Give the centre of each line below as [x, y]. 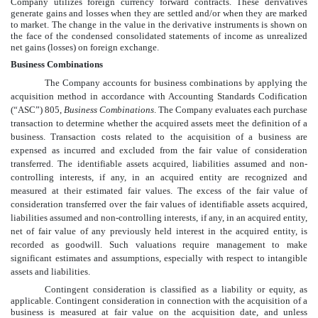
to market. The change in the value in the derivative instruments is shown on [159, 24]
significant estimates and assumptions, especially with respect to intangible [159, 258]
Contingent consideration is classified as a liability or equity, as [176, 289]
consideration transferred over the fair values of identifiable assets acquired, [159, 204]
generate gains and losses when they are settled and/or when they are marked [159, 13]
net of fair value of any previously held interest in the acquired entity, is [159, 231]
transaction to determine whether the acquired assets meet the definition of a [159, 123]
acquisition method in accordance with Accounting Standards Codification [159, 96]
